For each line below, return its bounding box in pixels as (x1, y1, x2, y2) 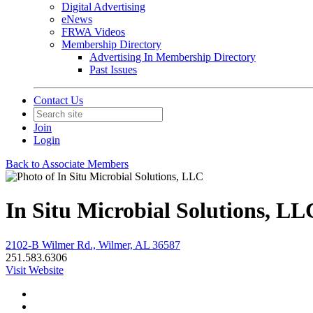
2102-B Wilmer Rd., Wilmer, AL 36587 (6, 238, 180, 251)
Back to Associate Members (6, 158, 129, 170)
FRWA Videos (61, 26, 125, 38)
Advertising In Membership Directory (89, 51, 256, 63)
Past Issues (89, 64, 137, 75)
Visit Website (6, 263, 64, 276)
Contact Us (34, 94, 83, 106)
